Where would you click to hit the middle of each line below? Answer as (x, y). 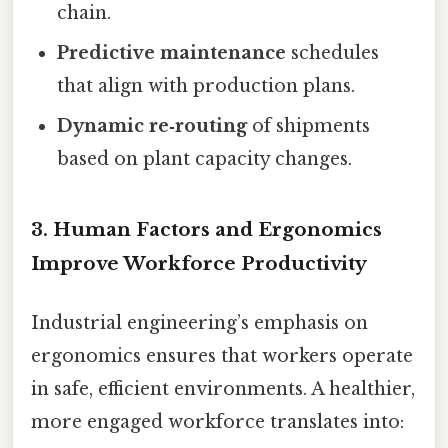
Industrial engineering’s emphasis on (199, 323)
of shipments (309, 126)
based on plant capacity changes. (205, 159)
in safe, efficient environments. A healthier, (223, 389)
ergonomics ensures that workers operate (222, 356)
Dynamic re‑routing (152, 126)
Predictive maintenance (172, 53)
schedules (333, 53)
